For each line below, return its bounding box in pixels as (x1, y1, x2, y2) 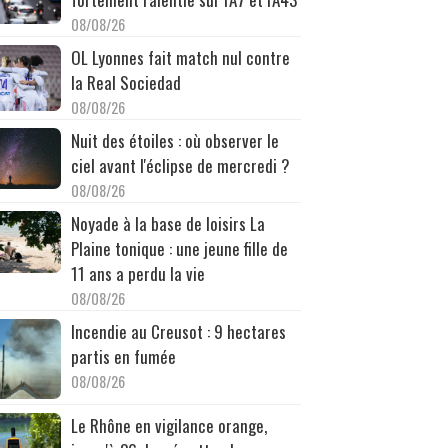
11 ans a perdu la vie (70, 260, 205, 286)
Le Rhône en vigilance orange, (70, 412, 267, 438)
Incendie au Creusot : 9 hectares (70, 318, 286, 344)
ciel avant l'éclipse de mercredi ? (70, 152, 290, 178)
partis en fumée (70, 343, 176, 369)
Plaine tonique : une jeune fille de (70, 235, 288, 261)
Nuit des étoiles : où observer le (70, 127, 279, 153)
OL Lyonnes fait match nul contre (70, 44, 290, 70)
